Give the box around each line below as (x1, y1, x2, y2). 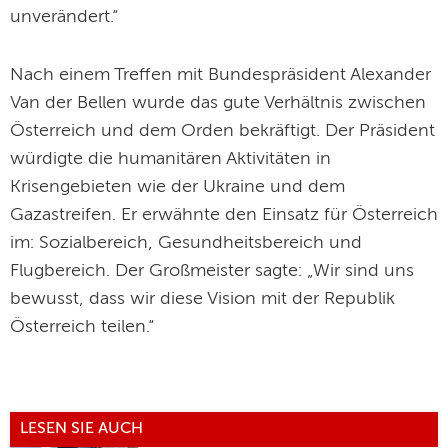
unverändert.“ (10, 7, 118, 26)
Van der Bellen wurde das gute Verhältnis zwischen (10, 93, 426, 112)
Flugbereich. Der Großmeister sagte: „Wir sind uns (10, 261, 414, 280)
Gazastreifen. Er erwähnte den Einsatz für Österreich (10, 205, 438, 224)
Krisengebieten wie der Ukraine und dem (10, 177, 345, 196)
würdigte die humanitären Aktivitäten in (10, 149, 331, 168)
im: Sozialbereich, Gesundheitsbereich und (10, 233, 362, 252)
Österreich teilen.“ (10, 317, 154, 336)
